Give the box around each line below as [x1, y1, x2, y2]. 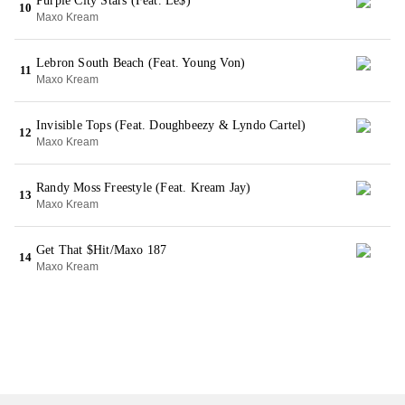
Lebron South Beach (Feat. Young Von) [36, 56, 246, 70]
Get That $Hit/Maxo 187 [36, 243, 167, 257]
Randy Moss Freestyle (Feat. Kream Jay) [36, 181, 251, 194]
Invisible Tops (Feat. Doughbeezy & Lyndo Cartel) [36, 118, 306, 132]
